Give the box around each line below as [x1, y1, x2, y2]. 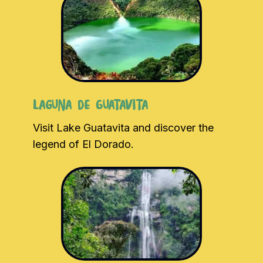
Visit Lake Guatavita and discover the [33, 122, 214, 134]
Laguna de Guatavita [33, 99, 148, 113]
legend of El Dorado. [33, 138, 134, 151]
